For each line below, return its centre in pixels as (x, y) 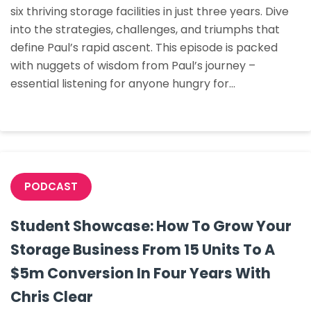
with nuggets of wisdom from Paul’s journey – (133, 66)
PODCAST (51, 186)
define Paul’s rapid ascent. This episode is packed (144, 48)
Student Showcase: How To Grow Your (151, 226)
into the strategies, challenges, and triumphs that (145, 30)
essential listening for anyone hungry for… (123, 84)
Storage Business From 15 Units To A (143, 250)
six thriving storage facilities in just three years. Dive (150, 11)
